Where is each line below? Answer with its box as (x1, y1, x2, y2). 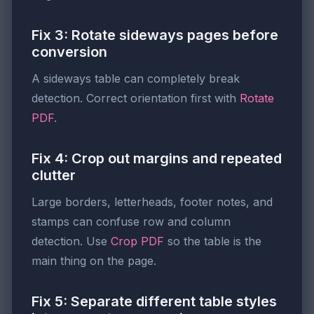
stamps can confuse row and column (32, 214, 231, 228)
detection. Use (32, 233, 111, 248)
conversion (32, 43, 107, 60)
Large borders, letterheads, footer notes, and (32, 194, 273, 209)
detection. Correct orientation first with (32, 90, 240, 105)
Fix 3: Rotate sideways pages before (32, 26, 278, 43)
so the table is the (164, 233, 261, 248)
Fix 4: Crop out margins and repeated (32, 149, 282, 167)
